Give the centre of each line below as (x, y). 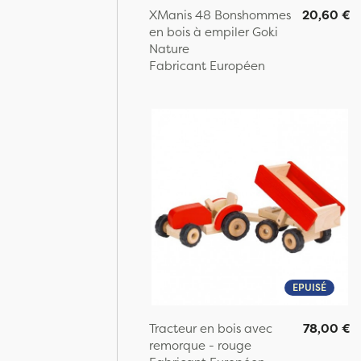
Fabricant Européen (207, 65)
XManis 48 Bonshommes (220, 15)
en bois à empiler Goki (214, 31)
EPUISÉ (309, 287)
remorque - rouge (200, 345)
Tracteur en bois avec (211, 328)
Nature (169, 48)
